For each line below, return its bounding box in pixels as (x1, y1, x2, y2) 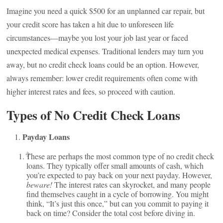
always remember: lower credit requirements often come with (6, 73, 198, 83)
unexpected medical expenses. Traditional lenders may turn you (6, 46, 204, 56)
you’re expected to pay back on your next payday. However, (26, 170, 213, 180)
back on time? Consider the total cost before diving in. (26, 208, 196, 218)
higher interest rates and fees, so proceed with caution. (6, 86, 176, 97)
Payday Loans (22, 131, 70, 142)
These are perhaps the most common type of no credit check (26, 151, 215, 161)
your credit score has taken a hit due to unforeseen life (6, 19, 174, 29)
